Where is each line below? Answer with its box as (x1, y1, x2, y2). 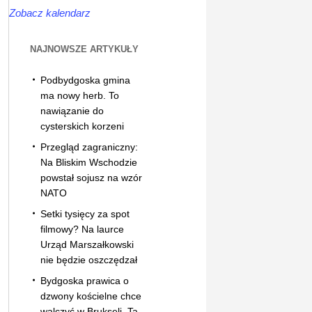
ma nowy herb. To (40, 89, 119, 101)
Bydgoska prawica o (40, 274, 129, 286)
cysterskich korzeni (40, 120, 124, 132)
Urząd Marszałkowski (40, 238, 134, 250)
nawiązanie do (40, 104, 104, 116)
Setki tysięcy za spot (40, 208, 130, 219)
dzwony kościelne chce (40, 290, 141, 302)
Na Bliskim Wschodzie (40, 156, 137, 168)
